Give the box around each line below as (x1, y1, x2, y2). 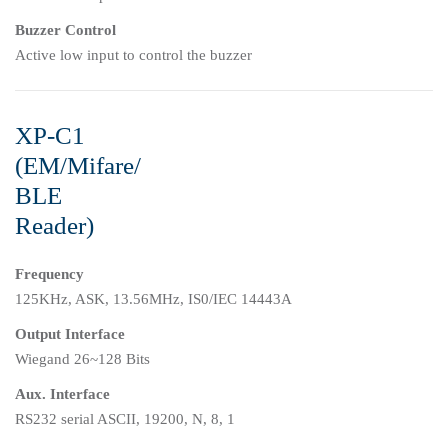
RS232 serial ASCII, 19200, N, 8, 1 (15, 411, 235, 428)
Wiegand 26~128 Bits (15, 351, 150, 368)
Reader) (15, 212, 94, 240)
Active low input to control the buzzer (15, 47, 252, 64)
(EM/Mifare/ (15, 152, 141, 180)
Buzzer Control (15, 22, 116, 39)
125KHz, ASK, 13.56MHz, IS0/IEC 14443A (15, 291, 292, 308)
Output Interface (15, 326, 125, 343)
